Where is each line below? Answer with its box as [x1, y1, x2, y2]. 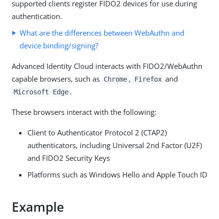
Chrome [103, 75, 127, 83]
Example [12, 198, 64, 216]
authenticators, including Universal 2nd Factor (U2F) [27, 140, 202, 150]
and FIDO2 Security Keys [27, 153, 110, 163]
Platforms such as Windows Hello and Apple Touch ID [27, 170, 207, 179]
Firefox [134, 75, 162, 83]
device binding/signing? [20, 41, 98, 50]
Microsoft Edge [13, 88, 68, 96]
